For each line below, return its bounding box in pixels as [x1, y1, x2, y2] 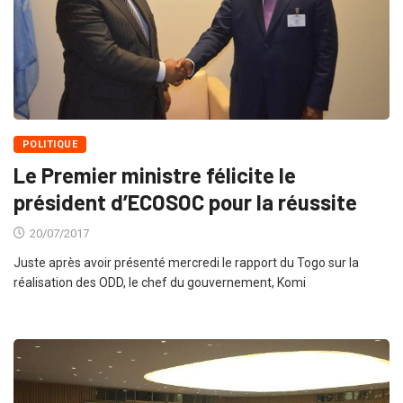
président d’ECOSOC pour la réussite [13, 189, 357, 216]
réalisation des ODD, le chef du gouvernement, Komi [13, 275, 306, 291]
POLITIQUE [22, 139, 77, 151]
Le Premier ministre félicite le [13, 162, 296, 189]
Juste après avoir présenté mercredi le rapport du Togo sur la [13, 255, 359, 271]
